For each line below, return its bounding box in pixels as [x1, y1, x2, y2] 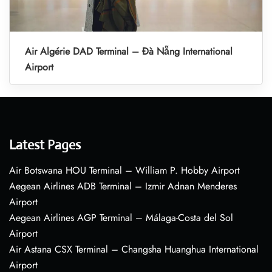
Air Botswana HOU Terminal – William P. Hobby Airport [9, 163, 240, 178]
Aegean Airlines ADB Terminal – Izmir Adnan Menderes [9, 179, 237, 194]
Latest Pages [9, 137, 81, 154]
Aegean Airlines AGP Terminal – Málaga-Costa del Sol [9, 211, 233, 225]
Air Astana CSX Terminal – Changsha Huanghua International [9, 242, 259, 257]
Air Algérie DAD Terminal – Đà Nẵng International [25, 44, 233, 59]
